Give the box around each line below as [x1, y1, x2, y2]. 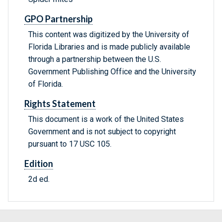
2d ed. [28, 174, 50, 184]
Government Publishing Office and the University [28, 67, 196, 77]
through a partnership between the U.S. [28, 55, 161, 64]
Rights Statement [24, 98, 96, 110]
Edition [24, 158, 53, 169]
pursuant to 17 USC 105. [28, 139, 111, 149]
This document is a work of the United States [28, 114, 184, 124]
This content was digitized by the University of [28, 30, 189, 40]
